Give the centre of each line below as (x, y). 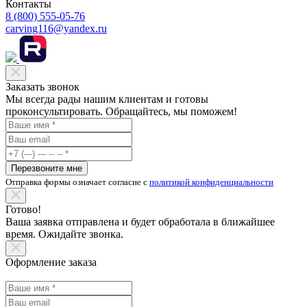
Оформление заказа (51, 262)
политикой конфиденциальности (211, 182)
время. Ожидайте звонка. (64, 234)
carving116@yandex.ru (56, 28)
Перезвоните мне (47, 168)
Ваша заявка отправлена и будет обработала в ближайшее (140, 221)
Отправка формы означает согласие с (77, 182)
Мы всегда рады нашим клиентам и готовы (107, 99)
